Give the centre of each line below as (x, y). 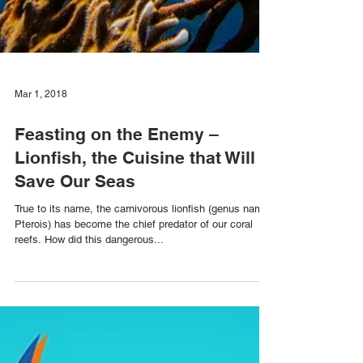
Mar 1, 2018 (41, 181)
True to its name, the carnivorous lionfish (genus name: (143, 296)
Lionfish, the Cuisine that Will (135, 245)
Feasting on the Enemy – (117, 222)
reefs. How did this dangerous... (89, 327)
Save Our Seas (75, 269)
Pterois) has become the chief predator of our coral (134, 312)
